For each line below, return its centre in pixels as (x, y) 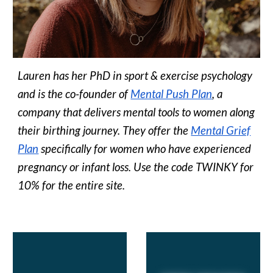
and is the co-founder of (73, 94)
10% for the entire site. (73, 185)
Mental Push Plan (172, 94)
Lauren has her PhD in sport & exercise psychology (135, 75)
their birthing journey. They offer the (103, 130)
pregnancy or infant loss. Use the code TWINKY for (136, 167)
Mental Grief (221, 130)
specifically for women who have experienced (145, 148)
